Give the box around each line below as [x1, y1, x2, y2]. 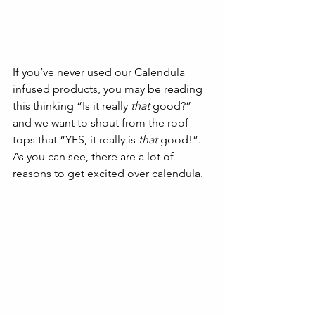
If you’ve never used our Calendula [13, 65, 188, 79]
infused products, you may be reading [13, 82, 205, 96]
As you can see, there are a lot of [13, 149, 176, 163]
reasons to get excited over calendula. [13, 166, 206, 180]
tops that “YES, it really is [13, 132, 139, 146]
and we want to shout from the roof [13, 115, 191, 129]
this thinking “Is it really [13, 98, 131, 112]
